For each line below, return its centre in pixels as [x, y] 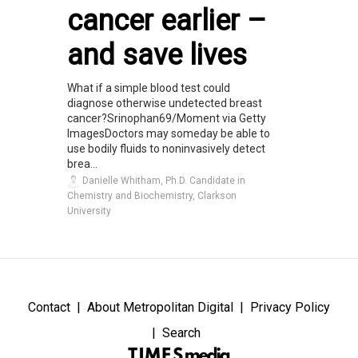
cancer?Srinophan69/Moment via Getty [167, 118]
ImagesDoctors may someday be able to [169, 133]
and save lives [157, 55]
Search [181, 332]
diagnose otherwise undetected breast [165, 103]
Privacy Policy [290, 307]
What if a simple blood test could [149, 88]
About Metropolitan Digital [160, 307]
